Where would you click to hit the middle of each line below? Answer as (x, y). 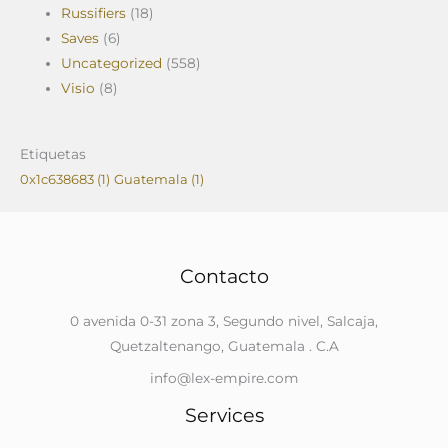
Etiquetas (53, 153)
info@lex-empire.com (224, 377)
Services (224, 414)
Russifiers (94, 13)
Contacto (224, 275)
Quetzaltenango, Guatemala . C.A (224, 345)
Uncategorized (112, 63)
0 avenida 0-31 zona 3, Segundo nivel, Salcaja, (224, 320)
